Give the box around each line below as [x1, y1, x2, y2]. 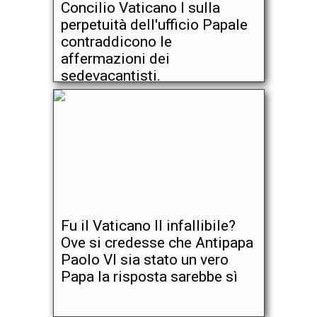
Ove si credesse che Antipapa [60, 234, 253, 251]
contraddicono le [60, 33, 172, 50]
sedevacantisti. [60, 67, 161, 84]
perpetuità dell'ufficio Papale [60, 16, 248, 33]
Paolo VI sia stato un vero [60, 251, 229, 268]
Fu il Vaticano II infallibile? [60, 217, 236, 234]
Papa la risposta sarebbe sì [60, 268, 238, 285]
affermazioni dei [60, 50, 170, 67]
